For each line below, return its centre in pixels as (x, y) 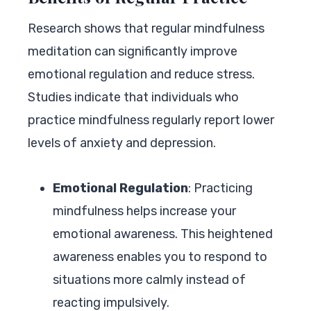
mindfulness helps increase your (144, 211)
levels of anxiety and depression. (122, 143)
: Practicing (220, 188)
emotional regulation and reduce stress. (141, 74)
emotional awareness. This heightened (163, 234)
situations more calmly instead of (149, 279)
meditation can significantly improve (133, 51)
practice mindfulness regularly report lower (151, 120)
